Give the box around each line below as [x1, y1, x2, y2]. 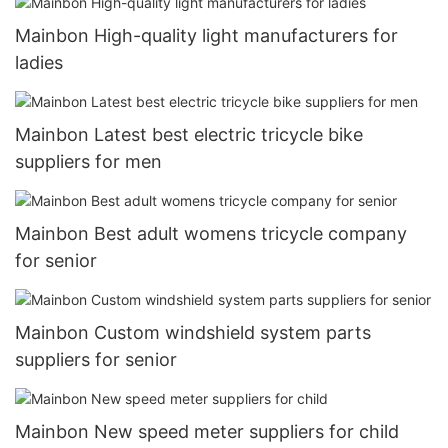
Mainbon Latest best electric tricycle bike [15, 124, 363, 146]
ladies [15, 52, 63, 74]
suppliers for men [15, 151, 162, 173]
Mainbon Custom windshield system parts [15, 322, 371, 344]
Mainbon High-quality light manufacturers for [15, 25, 398, 47]
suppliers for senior [15, 349, 177, 371]
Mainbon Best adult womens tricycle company [15, 223, 407, 245]
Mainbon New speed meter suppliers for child [15, 421, 399, 443]
